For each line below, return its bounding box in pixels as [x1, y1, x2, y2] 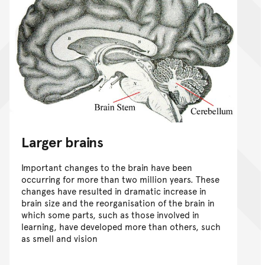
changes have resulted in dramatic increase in [21, 184, 206, 197]
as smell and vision [21, 231, 98, 244]
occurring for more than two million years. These [21, 172, 219, 185]
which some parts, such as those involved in [21, 208, 199, 221]
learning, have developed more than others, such [21, 219, 221, 232]
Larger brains [21, 131, 104, 151]
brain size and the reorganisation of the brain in [21, 196, 215, 209]
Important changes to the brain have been [21, 160, 192, 173]
